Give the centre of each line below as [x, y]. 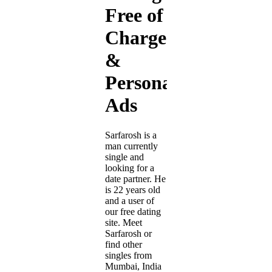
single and [124, 157]
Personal [141, 83]
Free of [134, 15]
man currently [131, 146]
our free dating [133, 211]
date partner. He [135, 178]
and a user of [130, 200]
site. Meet [124, 222]
